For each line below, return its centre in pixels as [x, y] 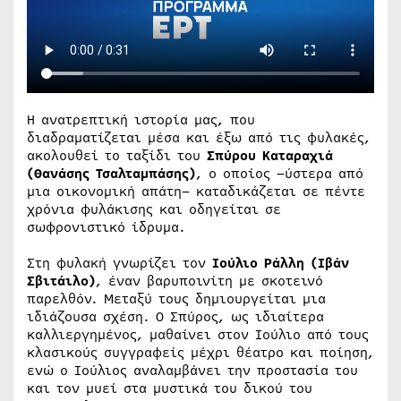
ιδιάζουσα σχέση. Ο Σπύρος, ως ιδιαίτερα [175, 316]
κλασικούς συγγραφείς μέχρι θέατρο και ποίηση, [200, 352]
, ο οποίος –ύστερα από [280, 173]
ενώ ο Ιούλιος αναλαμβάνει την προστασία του [192, 370]
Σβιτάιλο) [61, 281]
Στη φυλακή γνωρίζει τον [119, 263]
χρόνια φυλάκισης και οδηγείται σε [154, 209]
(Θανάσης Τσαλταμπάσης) [111, 173]
